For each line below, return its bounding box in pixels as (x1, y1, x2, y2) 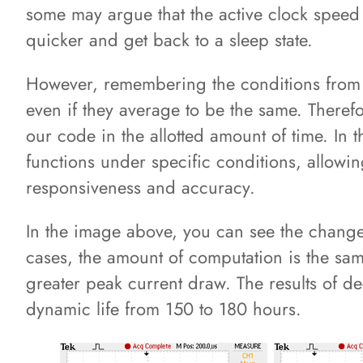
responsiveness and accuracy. (26, 174, 255, 201)
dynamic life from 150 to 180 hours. (26, 296, 301, 322)
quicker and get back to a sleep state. (26, 27, 313, 53)
